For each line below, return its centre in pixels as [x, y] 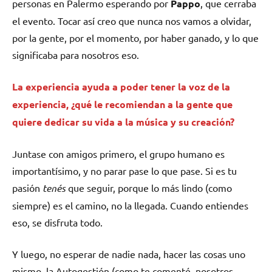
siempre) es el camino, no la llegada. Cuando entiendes [130, 206]
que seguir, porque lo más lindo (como [149, 188]
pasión [27, 188]
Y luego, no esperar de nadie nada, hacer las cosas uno [129, 254]
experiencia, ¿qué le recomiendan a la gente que [122, 104]
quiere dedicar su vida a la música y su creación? [123, 122]
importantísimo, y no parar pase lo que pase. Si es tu [124, 171]
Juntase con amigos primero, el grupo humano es [118, 154]
